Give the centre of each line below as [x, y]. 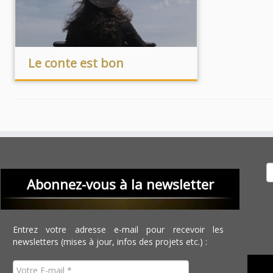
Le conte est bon [76, 63]
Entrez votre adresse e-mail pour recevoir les [119, 229]
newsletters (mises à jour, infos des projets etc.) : [110, 242]
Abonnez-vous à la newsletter [120, 184]
